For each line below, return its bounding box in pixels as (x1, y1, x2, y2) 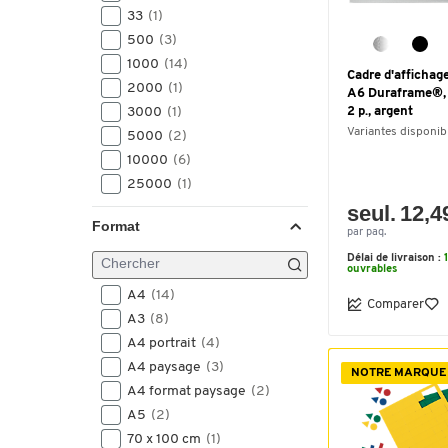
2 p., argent (347, 105, 413, 118)
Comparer (367, 297, 424, 311)
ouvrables (347, 264, 397, 275)
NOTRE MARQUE (351, 367, 446, 379)
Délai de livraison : (347, 253, 444, 264)
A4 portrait (127, 336, 199, 351)
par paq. (347, 227, 386, 238)
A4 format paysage (127, 384, 249, 399)
